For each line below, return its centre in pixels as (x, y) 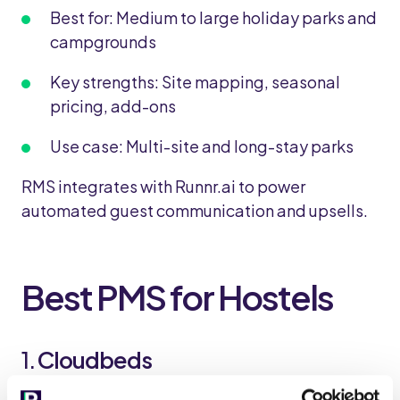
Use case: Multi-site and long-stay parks (202, 146)
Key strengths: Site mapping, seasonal (195, 82)
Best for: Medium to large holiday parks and (213, 17)
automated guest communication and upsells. (195, 210)
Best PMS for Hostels (177, 297)
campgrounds (103, 42)
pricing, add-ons (113, 106)
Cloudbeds (96, 359)
